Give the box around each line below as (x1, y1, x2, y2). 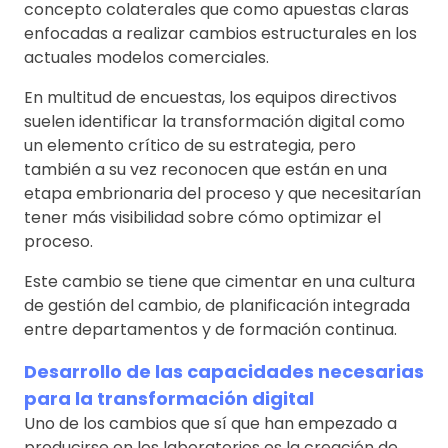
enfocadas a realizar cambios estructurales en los (24, 21, 417, 45)
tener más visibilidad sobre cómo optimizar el (24, 205, 381, 229)
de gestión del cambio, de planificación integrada (24, 293, 410, 317)
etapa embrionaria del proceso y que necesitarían (24, 181, 421, 205)
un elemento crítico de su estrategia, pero (24, 133, 356, 157)
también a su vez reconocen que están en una (24, 157, 387, 181)
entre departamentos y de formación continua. (24, 317, 397, 341)
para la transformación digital (24, 385, 314, 411)
